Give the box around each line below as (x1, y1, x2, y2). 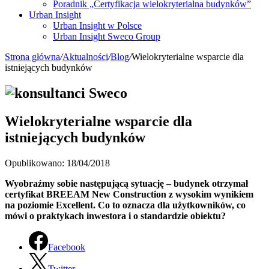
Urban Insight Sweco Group (53, 31, 160, 41)
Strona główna (5, 51, 60, 62)
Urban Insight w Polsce (53, 20, 142, 31)
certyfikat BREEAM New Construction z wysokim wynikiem (5, 189, 253, 199)
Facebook (48, 241, 85, 252)
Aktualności (62, 51, 108, 62)
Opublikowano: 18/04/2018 (5, 157, 110, 168)
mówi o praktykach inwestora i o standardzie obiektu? (5, 210, 226, 221)
